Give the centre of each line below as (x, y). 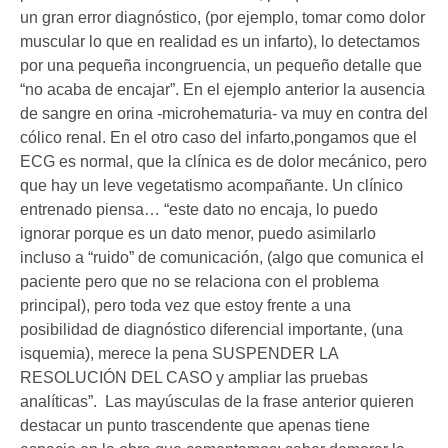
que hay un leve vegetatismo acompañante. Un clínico (211, 185)
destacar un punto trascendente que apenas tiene (195, 425)
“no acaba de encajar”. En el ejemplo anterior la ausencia (222, 89)
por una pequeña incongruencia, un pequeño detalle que (221, 65)
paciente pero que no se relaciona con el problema (199, 281)
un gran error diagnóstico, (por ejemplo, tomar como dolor (222, 17)
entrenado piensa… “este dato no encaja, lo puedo (199, 209)
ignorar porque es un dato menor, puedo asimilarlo (198, 233)
